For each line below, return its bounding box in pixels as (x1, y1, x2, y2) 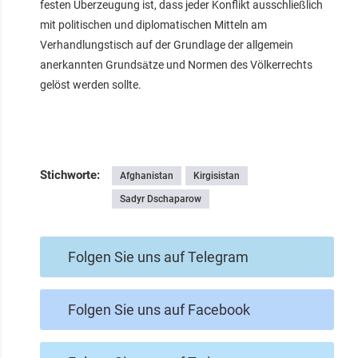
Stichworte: (40, 167, 100, 182)
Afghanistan (120, 169, 173, 181)
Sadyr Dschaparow (120, 193, 201, 205)
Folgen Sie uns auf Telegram (68, 248, 249, 265)
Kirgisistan (193, 169, 240, 181)
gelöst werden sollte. (40, 78, 141, 91)
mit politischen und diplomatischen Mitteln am (40, 18, 267, 31)
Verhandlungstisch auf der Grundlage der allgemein (40, 38, 293, 51)
